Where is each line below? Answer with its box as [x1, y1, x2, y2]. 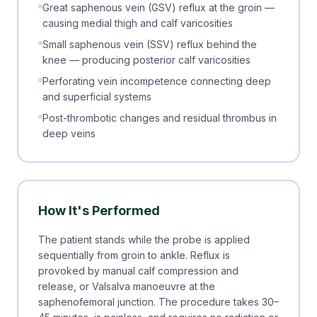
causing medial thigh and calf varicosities [42, 17, 233, 29]
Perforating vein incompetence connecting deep [42, 75, 271, 87]
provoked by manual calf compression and [38, 265, 238, 277]
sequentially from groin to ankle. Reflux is [38, 249, 230, 261]
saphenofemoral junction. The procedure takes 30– [38, 296, 279, 308]
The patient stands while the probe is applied [38, 234, 250, 246]
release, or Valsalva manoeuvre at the [38, 280, 215, 292]
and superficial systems [42, 91, 151, 103]
